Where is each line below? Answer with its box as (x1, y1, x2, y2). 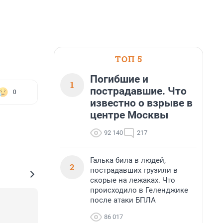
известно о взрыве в (90, 97, 193, 109)
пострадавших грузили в (90, 166, 178, 175)
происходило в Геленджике (90, 186, 188, 195)
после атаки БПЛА (90, 196, 156, 205)
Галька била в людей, (90, 156, 166, 165)
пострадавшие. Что (90, 85, 187, 97)
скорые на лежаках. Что (90, 176, 175, 185)
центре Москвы (90, 109, 168, 121)
